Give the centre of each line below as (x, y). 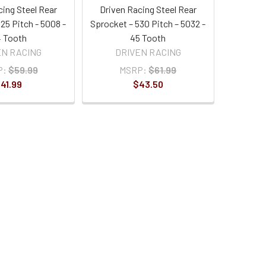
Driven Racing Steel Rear (148, 9)
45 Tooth (148, 38)
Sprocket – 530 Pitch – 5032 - (148, 24)
